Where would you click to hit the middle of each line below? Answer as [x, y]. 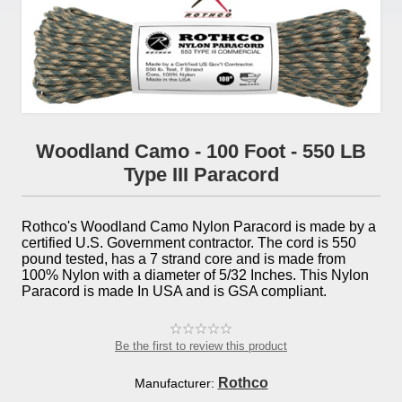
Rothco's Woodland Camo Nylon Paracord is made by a [199, 226]
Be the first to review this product [201, 345]
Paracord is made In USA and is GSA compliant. [174, 291]
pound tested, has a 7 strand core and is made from [184, 258]
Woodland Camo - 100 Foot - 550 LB [201, 151]
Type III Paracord [201, 174]
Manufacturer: [174, 383]
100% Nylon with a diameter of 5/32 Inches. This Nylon [195, 275]
